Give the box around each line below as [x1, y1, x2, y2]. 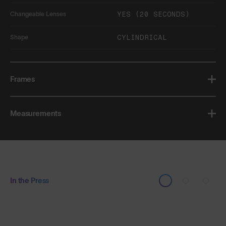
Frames [10, 74, 35, 83]
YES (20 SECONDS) [117, 10, 190, 19]
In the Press [10, 176, 49, 185]
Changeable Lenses [10, 11, 66, 18]
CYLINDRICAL [117, 33, 167, 42]
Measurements [10, 108, 62, 118]
